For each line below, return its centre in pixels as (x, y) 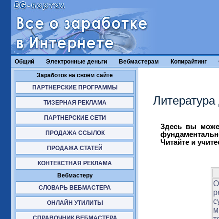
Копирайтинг (189, 61)
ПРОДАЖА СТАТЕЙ (75, 148)
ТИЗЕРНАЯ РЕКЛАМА (75, 103)
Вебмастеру (75, 176)
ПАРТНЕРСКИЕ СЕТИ (75, 118)
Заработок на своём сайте (75, 76)
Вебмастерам (139, 61)
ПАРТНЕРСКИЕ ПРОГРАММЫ (75, 88)
